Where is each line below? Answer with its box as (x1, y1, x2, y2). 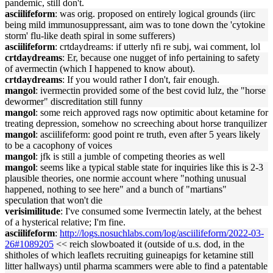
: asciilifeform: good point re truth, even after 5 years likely (35, 129, 260, 140)
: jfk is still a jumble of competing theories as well (35, 151, 225, 161)
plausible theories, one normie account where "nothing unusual (5, 173, 246, 183)
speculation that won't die (5, 195, 102, 205)
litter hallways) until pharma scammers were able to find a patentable (5, 261, 268, 271)
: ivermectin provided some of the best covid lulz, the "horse (35, 85, 266, 96)
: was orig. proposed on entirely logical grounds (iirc (55, 9, 255, 19)
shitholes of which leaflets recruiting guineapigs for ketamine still (5, 250, 253, 260)
